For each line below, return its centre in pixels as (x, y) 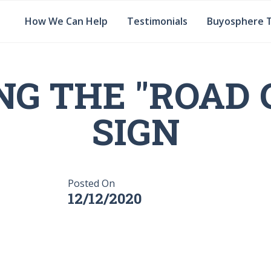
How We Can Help (66, 21)
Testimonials (157, 21)
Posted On (92, 184)
